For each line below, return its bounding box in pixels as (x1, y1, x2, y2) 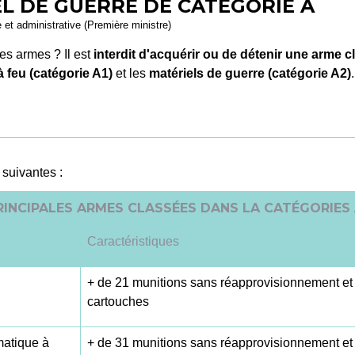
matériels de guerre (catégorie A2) (149, 67, 351, 81)
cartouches (87, 295, 149, 309)
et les (113, 67, 149, 81)
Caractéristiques (87, 235, 179, 249)
